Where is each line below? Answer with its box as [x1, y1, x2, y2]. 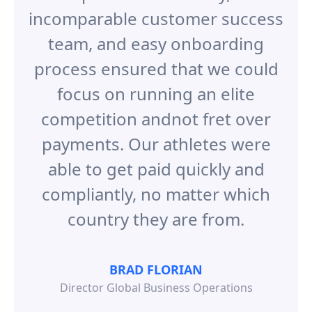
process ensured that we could [33, 57, 279, 81]
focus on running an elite [57, 82, 255, 106]
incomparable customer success [29, 7, 283, 31]
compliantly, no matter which [42, 182, 270, 206]
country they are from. [68, 208, 244, 231]
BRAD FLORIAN [109, 261, 203, 279]
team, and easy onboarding [48, 32, 264, 56]
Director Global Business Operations [59, 280, 253, 296]
